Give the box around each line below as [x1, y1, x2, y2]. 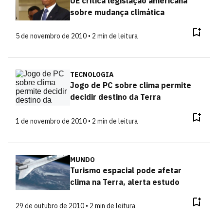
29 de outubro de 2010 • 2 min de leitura [16, 201, 136, 210]
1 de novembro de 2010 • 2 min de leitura [16, 116, 138, 126]
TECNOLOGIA [70, 70, 114, 79]
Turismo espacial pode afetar [70, 165, 182, 175]
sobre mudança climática [70, 7, 164, 17]
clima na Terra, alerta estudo [70, 177, 180, 187]
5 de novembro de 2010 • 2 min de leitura [16, 32, 138, 40]
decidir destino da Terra [70, 92, 161, 102]
